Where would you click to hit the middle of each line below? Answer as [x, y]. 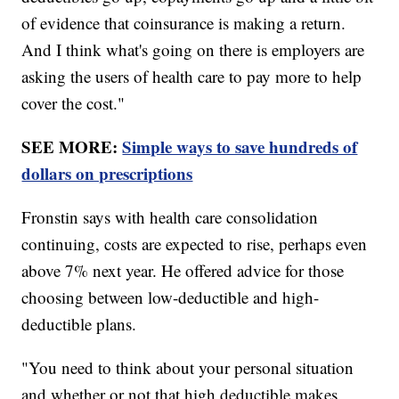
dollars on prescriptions [107, 173]
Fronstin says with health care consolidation [170, 216]
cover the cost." [73, 102]
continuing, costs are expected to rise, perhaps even [195, 243]
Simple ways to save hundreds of [240, 146]
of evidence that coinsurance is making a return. [184, 22]
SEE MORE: [72, 146]
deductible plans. [82, 323]
